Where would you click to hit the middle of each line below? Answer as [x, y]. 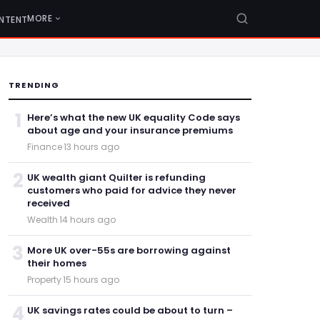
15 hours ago [91, 280]
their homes [57, 263]
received [49, 203]
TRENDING [34, 85]
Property [44, 280]
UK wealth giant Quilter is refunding [116, 177]
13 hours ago [91, 147]
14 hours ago [87, 220]
